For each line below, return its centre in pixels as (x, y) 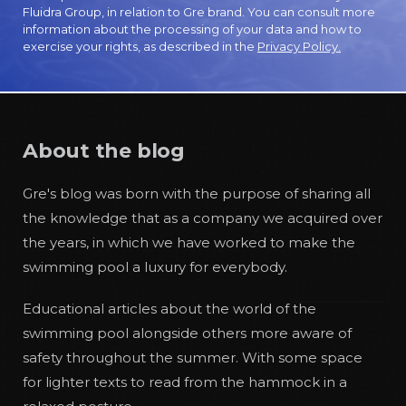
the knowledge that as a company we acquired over (203, 218)
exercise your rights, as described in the (140, 46)
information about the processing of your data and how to (192, 29)
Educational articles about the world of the (169, 309)
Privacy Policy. (299, 46)
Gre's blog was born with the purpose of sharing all (197, 193)
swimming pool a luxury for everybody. (155, 267)
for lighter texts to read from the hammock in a (185, 382)
